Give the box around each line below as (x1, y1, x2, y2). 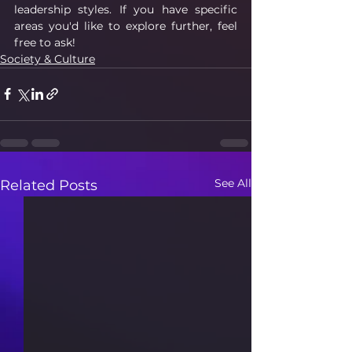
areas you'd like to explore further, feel (14, 18, 237, 33)
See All (214, 175, 251, 190)
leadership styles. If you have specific (14, 2, 237, 16)
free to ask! (14, 35, 75, 49)
